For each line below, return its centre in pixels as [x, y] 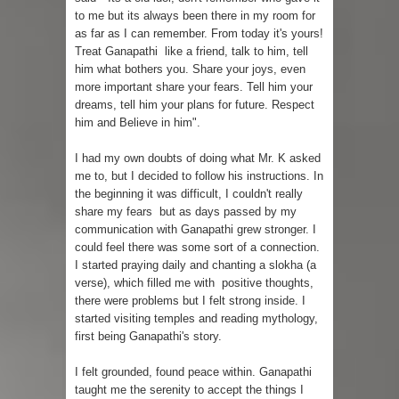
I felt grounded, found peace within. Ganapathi [193, 372]
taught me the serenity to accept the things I [189, 390]
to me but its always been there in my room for [195, 16]
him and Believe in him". [138, 123]
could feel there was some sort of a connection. [197, 248]
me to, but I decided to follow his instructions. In [199, 176]
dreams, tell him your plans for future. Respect [195, 105]
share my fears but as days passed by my [186, 212]
